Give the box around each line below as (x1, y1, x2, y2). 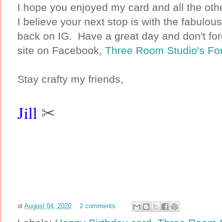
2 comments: (80, 202, 119, 210)
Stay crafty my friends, (17, 73, 123, 85)
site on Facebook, (17, 45, 102, 56)
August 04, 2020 (24, 202, 71, 210)
